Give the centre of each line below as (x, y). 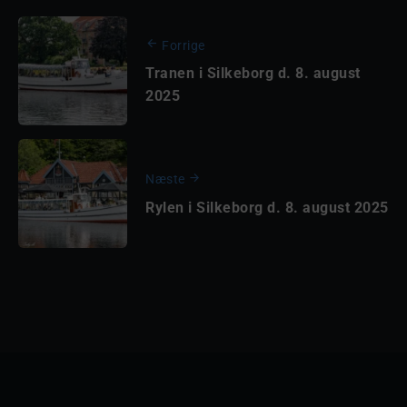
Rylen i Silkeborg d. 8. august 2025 (267, 207)
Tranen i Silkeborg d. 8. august (253, 74)
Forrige (184, 45)
